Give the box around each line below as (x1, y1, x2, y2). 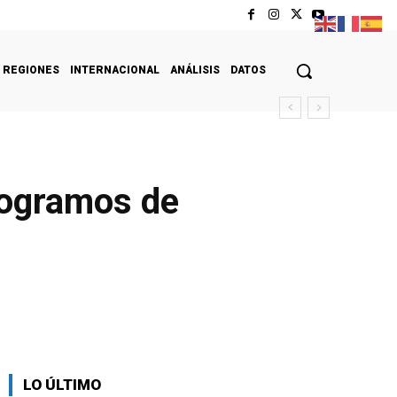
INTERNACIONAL (70, 63, 160, 76)
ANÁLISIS (170, 63, 220, 76)
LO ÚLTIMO (23, 375, 101, 393)
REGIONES (3, 63, 59, 76)
